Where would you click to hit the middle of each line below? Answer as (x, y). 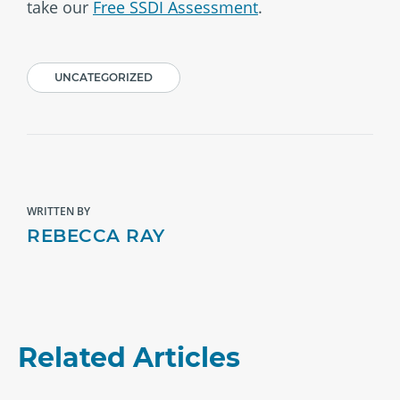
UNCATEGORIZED (104, 77)
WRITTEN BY (58, 211)
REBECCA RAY (96, 236)
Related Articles (129, 358)
